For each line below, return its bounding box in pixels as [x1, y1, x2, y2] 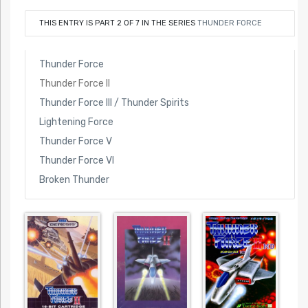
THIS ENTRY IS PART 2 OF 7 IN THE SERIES [38, 18, 197, 27]
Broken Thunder [38, 173, 109, 186]
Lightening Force [38, 115, 113, 128]
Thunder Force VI [38, 154, 114, 166]
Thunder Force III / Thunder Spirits [38, 96, 189, 109]
